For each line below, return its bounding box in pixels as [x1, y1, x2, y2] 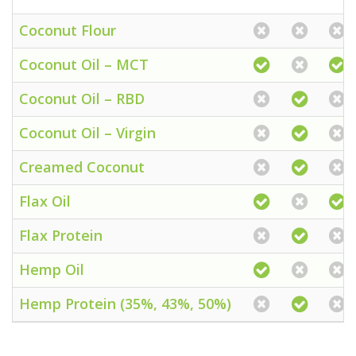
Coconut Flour [19, 21, 116, 40]
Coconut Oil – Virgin [19, 123, 156, 142]
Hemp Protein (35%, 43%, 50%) [19, 294, 231, 313]
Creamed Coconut [19, 157, 145, 176]
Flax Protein [19, 226, 103, 245]
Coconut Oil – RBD [19, 89, 145, 108]
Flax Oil [19, 192, 71, 211]
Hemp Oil [19, 260, 84, 279]
